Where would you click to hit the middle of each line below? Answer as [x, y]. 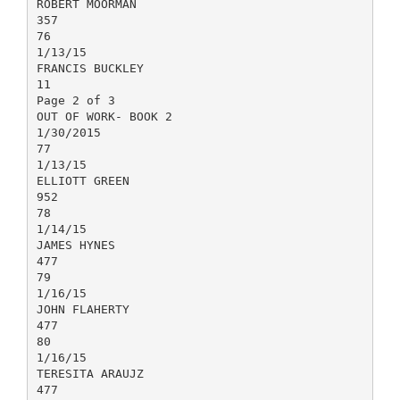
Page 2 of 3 [75, 100]
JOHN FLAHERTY [83, 309]
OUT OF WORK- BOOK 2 [104, 116]
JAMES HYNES [75, 245]
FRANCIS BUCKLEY [90, 68]
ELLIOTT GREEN [83, 180]
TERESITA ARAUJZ [90, 373]
